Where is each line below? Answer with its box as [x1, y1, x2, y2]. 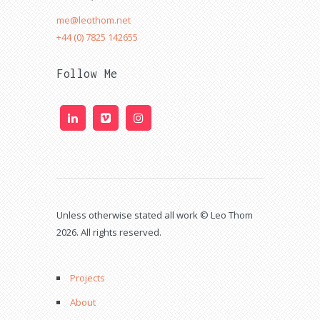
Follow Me [56, 67, 118, 80]
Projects [70, 271, 105, 284]
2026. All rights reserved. [56, 226, 161, 239]
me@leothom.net [56, 14, 131, 26]
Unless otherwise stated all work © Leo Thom [56, 209, 253, 221]
